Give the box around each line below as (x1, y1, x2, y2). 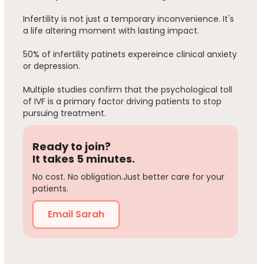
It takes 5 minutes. (32, 151, 135, 167)
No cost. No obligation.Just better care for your (32, 171, 225, 183)
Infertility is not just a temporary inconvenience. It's (22, 13, 234, 25)
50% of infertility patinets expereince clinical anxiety (22, 48, 237, 61)
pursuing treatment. (22, 107, 106, 120)
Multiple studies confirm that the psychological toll (22, 84, 232, 96)
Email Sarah (47, 207, 104, 222)
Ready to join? (32, 139, 111, 154)
